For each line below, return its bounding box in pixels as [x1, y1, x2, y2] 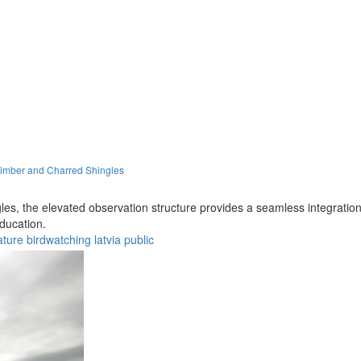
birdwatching [27, 230, 91, 247]
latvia [94, 230, 121, 247]
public [124, 230, 154, 247]
